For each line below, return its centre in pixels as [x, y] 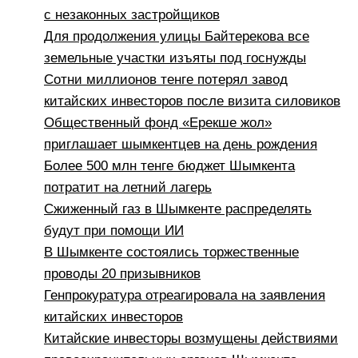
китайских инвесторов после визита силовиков [192, 101]
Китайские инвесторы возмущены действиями [191, 339]
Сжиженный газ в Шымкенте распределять [178, 209]
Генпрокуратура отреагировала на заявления [185, 296]
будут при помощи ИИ [114, 231]
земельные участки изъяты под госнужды [175, 58]
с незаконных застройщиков [132, 15]
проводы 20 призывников [122, 274]
